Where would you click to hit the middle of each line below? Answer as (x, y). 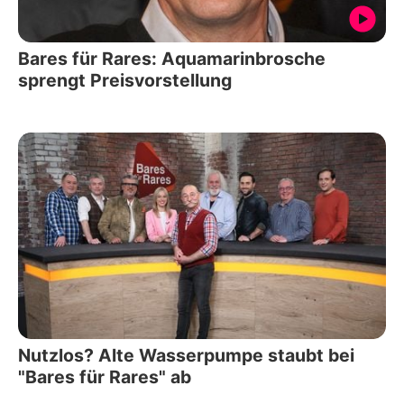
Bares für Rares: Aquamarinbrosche (172, 58)
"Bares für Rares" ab (105, 377)
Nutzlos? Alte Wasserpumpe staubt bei (186, 356)
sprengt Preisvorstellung (125, 80)
